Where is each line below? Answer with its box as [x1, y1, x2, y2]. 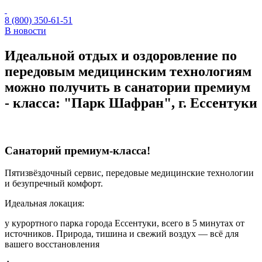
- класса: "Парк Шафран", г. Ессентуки [5, 95, 257, 111]
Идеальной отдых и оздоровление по [5, 47, 237, 63]
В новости [5, 26, 46, 36]
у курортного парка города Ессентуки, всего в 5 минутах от [5, 218, 244, 229]
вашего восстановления [5, 239, 99, 250]
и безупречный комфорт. [5, 178, 103, 189]
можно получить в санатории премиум [5, 79, 250, 95]
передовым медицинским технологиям [5, 63, 251, 79]
